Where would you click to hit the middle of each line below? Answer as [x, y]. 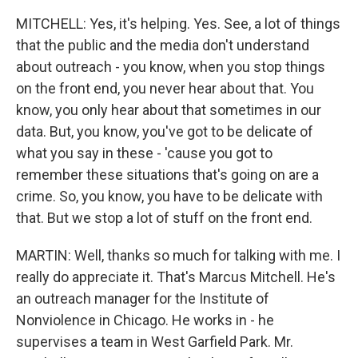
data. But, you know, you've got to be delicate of [165, 131]
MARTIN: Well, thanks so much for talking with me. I [178, 255]
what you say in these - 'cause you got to [144, 153]
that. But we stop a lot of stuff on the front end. [164, 218]
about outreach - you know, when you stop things [171, 67]
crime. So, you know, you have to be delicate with [169, 196]
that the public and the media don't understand [163, 45]
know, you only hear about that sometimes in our [169, 110]
